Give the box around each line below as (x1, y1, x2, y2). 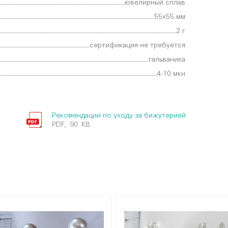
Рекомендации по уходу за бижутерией (51, 112, 186, 119)
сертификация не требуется (90, 42, 185, 49)
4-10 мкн (157, 70, 185, 77)
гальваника (149, 56, 185, 63)
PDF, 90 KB (51, 121, 90, 128)
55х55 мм (154, 13, 185, 20)
